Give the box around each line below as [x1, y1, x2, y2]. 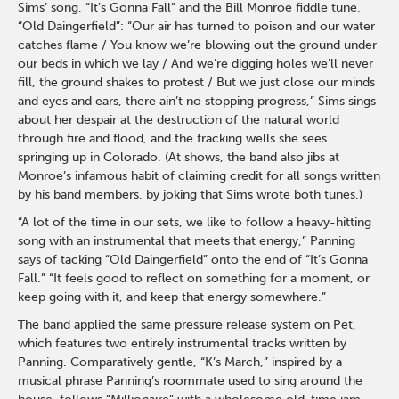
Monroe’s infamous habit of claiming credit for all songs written [18, 168, 381, 183]
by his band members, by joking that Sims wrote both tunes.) [18, 187, 363, 202]
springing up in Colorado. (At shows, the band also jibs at [18, 150, 340, 165]
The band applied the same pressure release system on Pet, [18, 317, 357, 332]
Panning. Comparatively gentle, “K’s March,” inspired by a [18, 354, 343, 370]
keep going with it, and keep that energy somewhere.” [18, 289, 327, 305]
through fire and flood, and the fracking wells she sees [18, 131, 328, 146]
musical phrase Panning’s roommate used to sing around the [18, 373, 363, 388]
